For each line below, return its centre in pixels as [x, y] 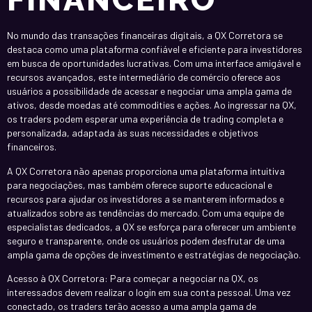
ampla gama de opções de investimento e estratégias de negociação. [154, 254]
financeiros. [32, 147]
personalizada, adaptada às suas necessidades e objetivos [133, 133]
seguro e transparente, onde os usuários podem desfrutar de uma [146, 240]
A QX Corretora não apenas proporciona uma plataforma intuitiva [146, 171]
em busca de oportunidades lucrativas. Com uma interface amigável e [154, 63]
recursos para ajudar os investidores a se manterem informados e [146, 198]
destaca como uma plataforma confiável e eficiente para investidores [155, 49]
